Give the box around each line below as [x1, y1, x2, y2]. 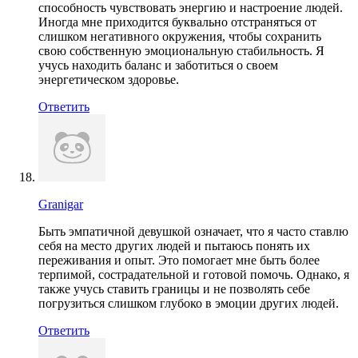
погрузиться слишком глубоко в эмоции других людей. [38, 296, 339, 310]
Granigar [38, 197, 83, 211]
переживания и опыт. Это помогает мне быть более [38, 253, 320, 267]
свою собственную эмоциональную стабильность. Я [38, 43, 324, 58]
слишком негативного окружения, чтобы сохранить [38, 29, 321, 43]
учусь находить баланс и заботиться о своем [38, 58, 278, 72]
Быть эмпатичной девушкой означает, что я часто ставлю [38, 224, 348, 238]
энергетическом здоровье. [38, 72, 179, 86]
